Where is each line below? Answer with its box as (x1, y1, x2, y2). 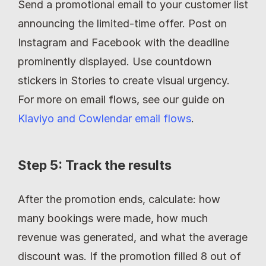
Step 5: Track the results (18, 157, 172, 173)
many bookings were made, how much (18, 212, 208, 225)
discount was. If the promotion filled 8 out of (18, 250, 241, 263)
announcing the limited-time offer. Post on (18, 17, 227, 30)
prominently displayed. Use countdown (18, 55, 211, 68)
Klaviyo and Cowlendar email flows (18, 112, 191, 125)
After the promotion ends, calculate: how (18, 193, 220, 206)
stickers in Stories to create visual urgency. (18, 74, 230, 87)
